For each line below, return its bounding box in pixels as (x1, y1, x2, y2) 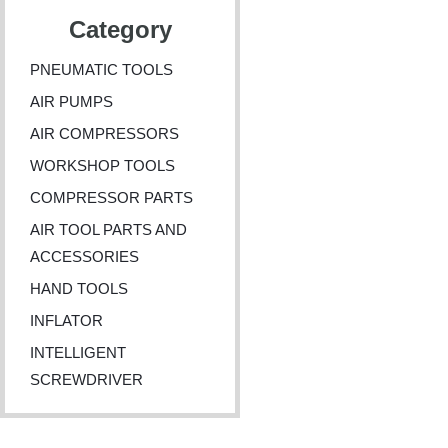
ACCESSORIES (30, 248, 139, 266)
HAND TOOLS (30, 280, 128, 298)
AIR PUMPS (30, 93, 113, 111)
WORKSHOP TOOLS (30, 157, 175, 175)
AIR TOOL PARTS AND (30, 221, 187, 239)
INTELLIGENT (30, 344, 126, 362)
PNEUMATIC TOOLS (30, 61, 173, 79)
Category (68, 16, 172, 44)
